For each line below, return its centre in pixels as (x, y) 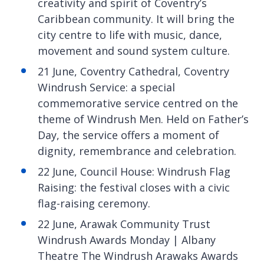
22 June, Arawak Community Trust (124, 224)
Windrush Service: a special (106, 87)
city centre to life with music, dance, (130, 34)
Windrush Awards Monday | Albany (127, 240)
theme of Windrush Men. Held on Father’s (143, 119)
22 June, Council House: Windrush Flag (134, 171)
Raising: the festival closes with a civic (134, 187)
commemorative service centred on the (138, 103)
